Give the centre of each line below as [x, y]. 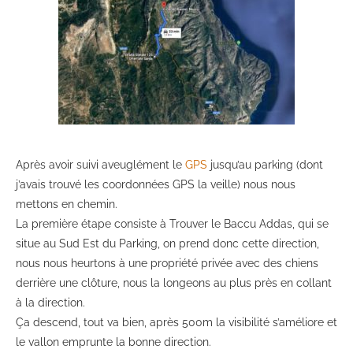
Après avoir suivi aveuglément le [100, 165]
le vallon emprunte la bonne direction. [113, 342]
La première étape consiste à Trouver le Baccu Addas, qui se [172, 224]
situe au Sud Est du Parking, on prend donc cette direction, [167, 244]
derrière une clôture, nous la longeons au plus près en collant [174, 283]
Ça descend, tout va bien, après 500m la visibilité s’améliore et [176, 323]
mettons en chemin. [67, 204]
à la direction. [50, 303]
